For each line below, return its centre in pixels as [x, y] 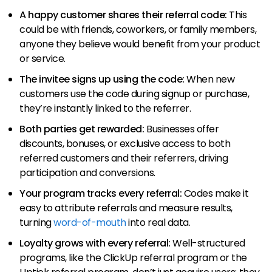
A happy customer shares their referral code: [124, 15]
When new [211, 80]
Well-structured [209, 243]
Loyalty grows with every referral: [96, 243]
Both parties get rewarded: [83, 129]
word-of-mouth [90, 223]
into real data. [158, 223]
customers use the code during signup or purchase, [134, 94]
